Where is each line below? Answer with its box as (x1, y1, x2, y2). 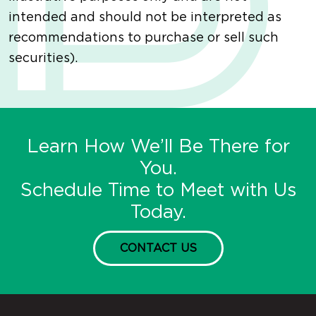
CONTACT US (119, 243, 197, 255)
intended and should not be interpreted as (8, 11, 281, 25)
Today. (130, 203, 186, 222)
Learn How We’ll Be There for (26, 138, 290, 157)
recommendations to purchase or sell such (8, 32, 279, 45)
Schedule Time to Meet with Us (20, 181, 296, 200)
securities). (8, 52, 78, 66)
